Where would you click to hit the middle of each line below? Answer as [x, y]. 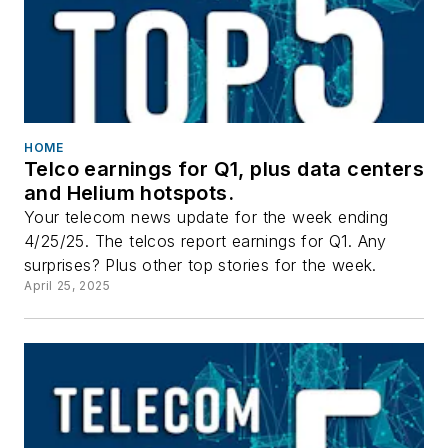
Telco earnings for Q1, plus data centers [224, 169]
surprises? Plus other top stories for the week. [200, 265]
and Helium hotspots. [129, 193]
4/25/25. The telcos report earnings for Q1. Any [205, 241]
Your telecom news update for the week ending [206, 217]
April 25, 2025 [67, 286]
